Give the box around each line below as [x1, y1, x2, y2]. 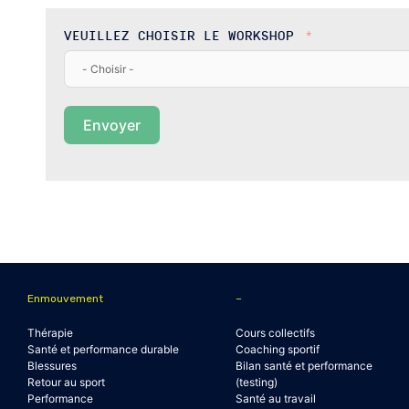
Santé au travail [236, 392, 316, 405]
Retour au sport [27, 375, 105, 389]
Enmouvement [27, 292, 103, 305]
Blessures [27, 359, 77, 372]
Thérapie [27, 326, 73, 340]
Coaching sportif [236, 342, 320, 356]
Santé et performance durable [27, 342, 179, 356]
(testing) [236, 375, 278, 389]
